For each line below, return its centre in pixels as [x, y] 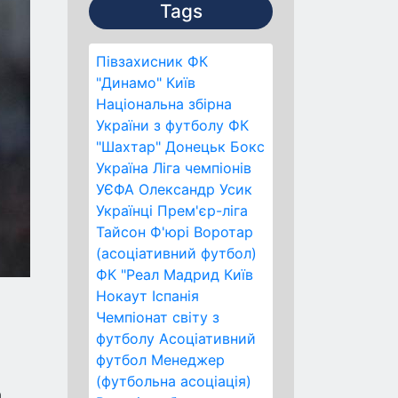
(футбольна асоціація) [174, 381]
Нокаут [122, 296]
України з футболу [160, 125]
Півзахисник [139, 61]
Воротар [223, 232]
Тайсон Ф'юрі [143, 232]
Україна [122, 168]
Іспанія [175, 296]
